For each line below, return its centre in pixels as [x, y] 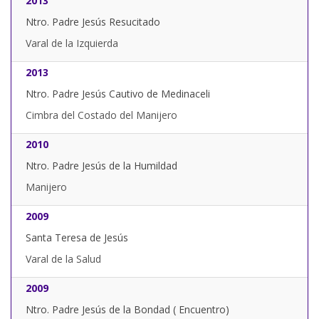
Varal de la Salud [63, 259]
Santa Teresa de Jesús [77, 238]
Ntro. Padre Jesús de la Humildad [101, 166]
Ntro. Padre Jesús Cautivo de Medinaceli [118, 94]
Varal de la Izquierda [72, 43]
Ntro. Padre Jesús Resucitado [93, 22]
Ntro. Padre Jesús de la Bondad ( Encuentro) [127, 310]
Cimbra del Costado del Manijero [101, 115]
